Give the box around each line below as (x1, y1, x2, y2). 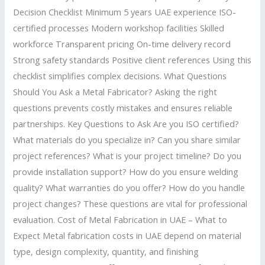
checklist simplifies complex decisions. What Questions (13, 69, 227, 82)
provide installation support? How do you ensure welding (13, 165, 239, 177)
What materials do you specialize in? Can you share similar (13, 133, 241, 146)
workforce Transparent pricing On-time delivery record (13, 37, 231, 50)
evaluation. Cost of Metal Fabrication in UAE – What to (13, 213, 228, 225)
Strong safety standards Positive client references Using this (13, 53, 252, 66)
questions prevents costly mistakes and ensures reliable (13, 101, 233, 114)
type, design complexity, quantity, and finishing (13, 245, 199, 257)
